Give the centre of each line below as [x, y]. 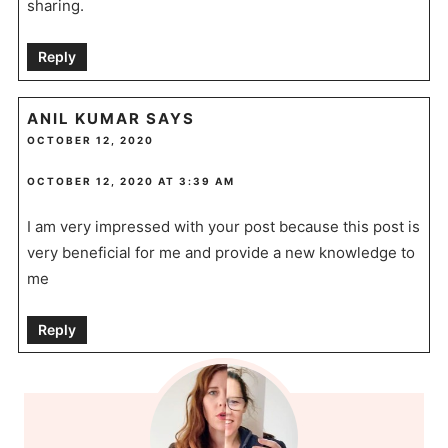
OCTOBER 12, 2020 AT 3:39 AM [130, 180]
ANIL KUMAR [83, 118]
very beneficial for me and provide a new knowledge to [220, 252]
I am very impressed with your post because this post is [223, 226]
